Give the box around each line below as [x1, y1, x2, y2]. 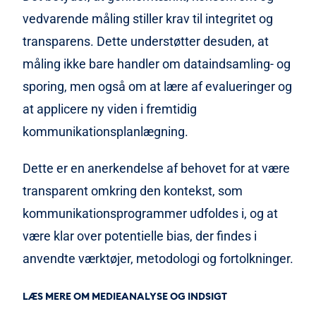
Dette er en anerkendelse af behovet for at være [23, 161, 290, 176]
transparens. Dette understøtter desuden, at [23, 34, 269, 49]
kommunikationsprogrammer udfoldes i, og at [23, 206, 278, 221]
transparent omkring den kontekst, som [23, 183, 243, 199]
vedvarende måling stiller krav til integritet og [23, 11, 273, 27]
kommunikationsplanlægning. [23, 124, 188, 140]
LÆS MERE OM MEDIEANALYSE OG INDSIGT [23, 290, 227, 303]
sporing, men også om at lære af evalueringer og [23, 79, 292, 95]
